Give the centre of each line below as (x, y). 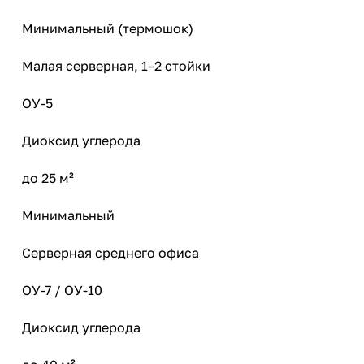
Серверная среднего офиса (110, 252)
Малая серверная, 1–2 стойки (116, 65)
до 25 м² (48, 178)
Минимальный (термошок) (108, 28)
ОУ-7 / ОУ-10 (62, 290)
